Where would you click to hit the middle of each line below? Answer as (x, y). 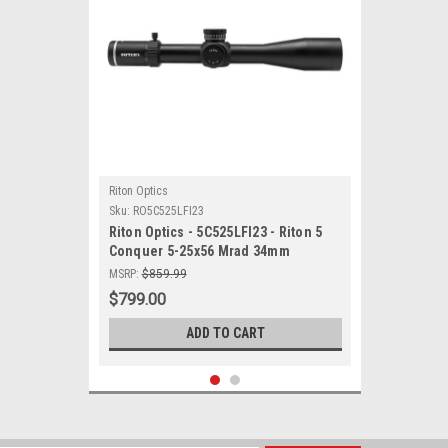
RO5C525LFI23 (168, 211)
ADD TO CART (225, 333)
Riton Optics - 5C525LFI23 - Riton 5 (215, 232)
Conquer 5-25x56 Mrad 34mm (199, 251)
